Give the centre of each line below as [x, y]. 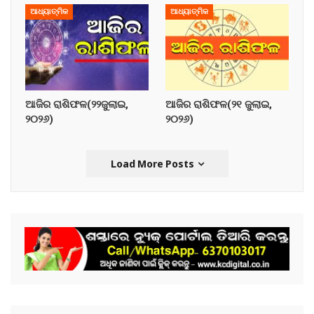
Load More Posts [153, 163]
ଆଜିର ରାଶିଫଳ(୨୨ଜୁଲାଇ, [77, 104]
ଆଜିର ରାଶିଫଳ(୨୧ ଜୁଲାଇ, [219, 104]
